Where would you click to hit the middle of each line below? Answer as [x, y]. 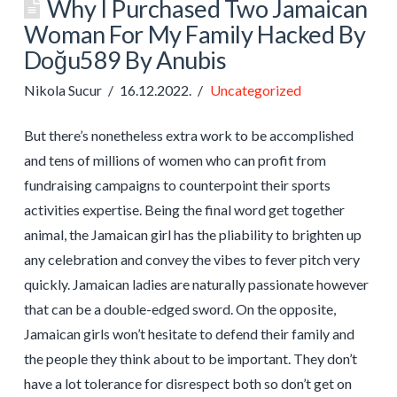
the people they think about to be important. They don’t [190, 358]
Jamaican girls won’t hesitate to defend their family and [189, 333]
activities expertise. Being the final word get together [184, 209]
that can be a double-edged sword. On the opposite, [179, 308]
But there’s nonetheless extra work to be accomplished [188, 135]
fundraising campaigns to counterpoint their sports [177, 184]
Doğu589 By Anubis [125, 59]
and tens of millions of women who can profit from [175, 160]
